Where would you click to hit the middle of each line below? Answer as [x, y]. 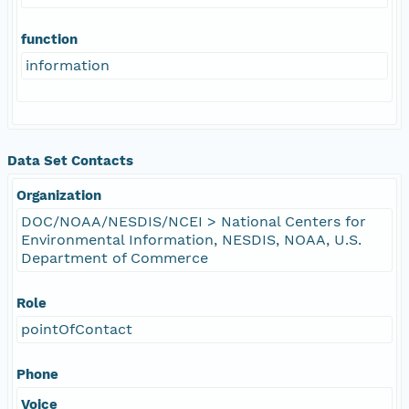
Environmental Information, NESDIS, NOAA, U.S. [191, 239]
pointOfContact [77, 329]
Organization [59, 195]
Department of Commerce [115, 257]
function [49, 39]
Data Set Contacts [70, 160]
